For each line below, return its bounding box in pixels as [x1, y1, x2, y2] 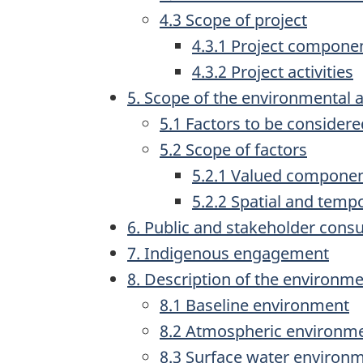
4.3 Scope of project [160, 9, 307, 31]
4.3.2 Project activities [192, 61, 353, 83]
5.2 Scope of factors [160, 139, 307, 160]
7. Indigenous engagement [127, 242, 329, 264]
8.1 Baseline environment [160, 294, 349, 316]
